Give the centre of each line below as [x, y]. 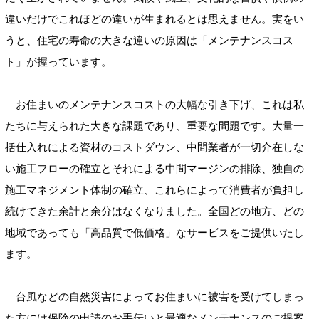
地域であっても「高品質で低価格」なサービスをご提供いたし [155, 233]
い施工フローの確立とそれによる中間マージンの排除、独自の [155, 169]
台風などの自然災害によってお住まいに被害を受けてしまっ [155, 297]
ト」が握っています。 [58, 62]
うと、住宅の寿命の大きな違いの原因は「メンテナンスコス [149, 41]
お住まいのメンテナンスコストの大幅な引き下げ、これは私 [155, 105]
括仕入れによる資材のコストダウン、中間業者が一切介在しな [155, 147]
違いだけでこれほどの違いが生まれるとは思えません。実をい [155, 19]
